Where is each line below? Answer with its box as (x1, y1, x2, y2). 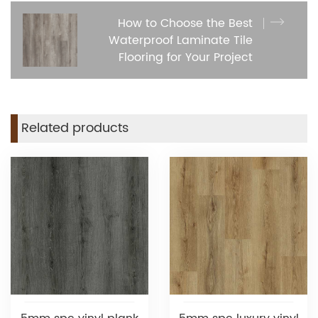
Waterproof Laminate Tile (109, 31, 253, 50)
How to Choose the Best (118, 13, 253, 33)
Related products (21, 118, 128, 139)
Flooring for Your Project (119, 48, 253, 67)
